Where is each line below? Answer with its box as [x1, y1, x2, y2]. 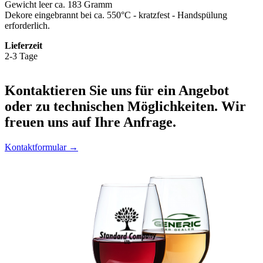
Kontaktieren [5, 82, 86, 98]
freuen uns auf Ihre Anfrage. [5, 114, 176, 130]
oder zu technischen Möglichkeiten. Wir [5, 98, 246, 114]
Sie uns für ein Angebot [86, 82, 229, 98]
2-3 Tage [5, 50, 38, 61]
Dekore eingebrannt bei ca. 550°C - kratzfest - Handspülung [5, 9, 227, 20]
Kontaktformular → [5, 141, 78, 152]
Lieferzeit [5, 40, 42, 50]
